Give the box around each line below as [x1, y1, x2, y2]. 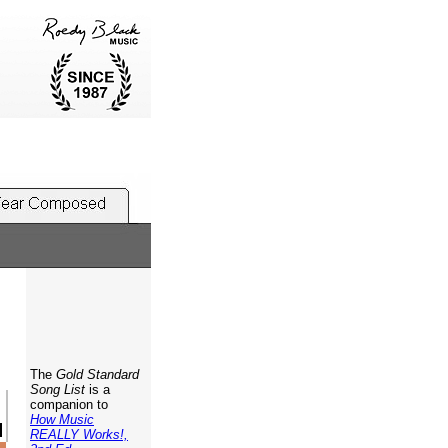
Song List [26, 382, 85, 397]
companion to [26, 397, 108, 412]
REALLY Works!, [30, 427, 128, 442]
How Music [30, 412, 94, 427]
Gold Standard [56, 367, 139, 382]
